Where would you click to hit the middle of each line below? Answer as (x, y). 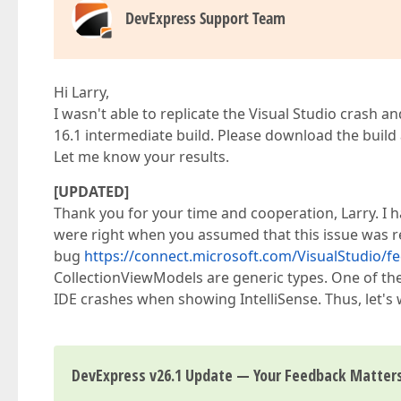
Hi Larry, (81, 92)
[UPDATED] (91, 192)
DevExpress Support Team (205, 18)
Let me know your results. (141, 157)
